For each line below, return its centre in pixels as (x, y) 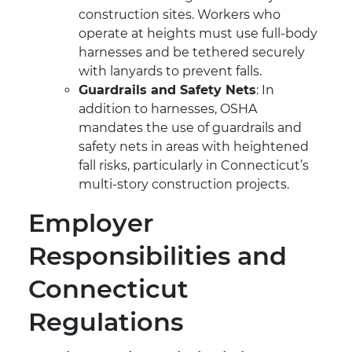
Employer (91, 223)
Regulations (106, 322)
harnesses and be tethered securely (192, 53)
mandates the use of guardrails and (190, 128)
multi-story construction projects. (184, 185)
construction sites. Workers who (180, 15)
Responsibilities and (158, 256)
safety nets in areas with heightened (194, 147)
